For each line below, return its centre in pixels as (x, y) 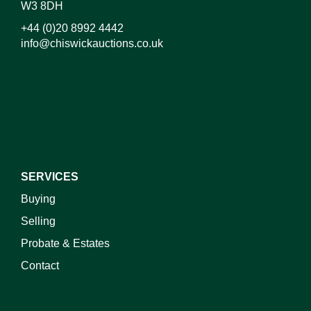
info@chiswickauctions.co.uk (92, 43)
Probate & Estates (65, 243)
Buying (38, 199)
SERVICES (50, 177)
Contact (40, 266)
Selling (38, 221)
